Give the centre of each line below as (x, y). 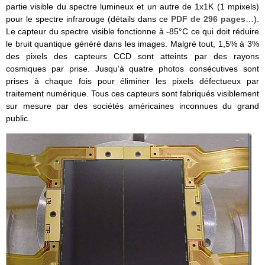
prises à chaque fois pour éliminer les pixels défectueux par (132, 81)
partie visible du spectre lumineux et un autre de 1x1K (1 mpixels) (132, 6)
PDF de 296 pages (208, 19)
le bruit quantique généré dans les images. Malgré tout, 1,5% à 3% (132, 43)
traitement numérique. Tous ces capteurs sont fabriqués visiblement (132, 93)
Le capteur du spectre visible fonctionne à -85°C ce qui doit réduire (132, 31)
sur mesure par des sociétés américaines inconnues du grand (132, 106)
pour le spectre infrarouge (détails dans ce (88, 19)
